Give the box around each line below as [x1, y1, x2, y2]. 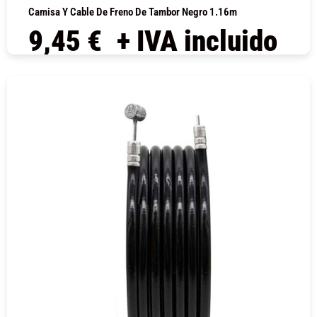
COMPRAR [134, 68, 183, 82]
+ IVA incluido [117, 24, 277, 59]
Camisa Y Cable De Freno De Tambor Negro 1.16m [28, 6, 237, 19]
